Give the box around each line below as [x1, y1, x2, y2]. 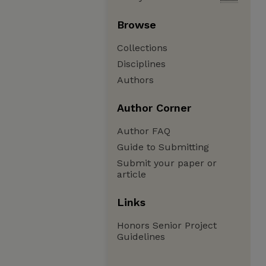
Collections [117, 42, 167, 53]
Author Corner [117, 102, 191, 114]
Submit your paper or [117, 157, 217, 169]
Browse [117, 18, 156, 31]
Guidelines [117, 231, 165, 242]
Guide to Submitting [117, 141, 209, 153]
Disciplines [117, 58, 166, 69]
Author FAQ [117, 125, 170, 137]
